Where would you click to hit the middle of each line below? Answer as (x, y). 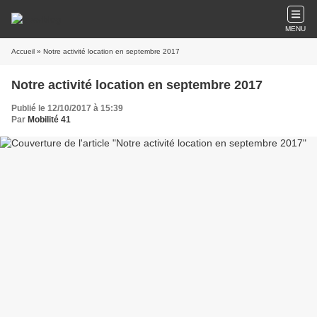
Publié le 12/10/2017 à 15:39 (67, 108)
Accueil (23, 51)
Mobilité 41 (49, 120)
